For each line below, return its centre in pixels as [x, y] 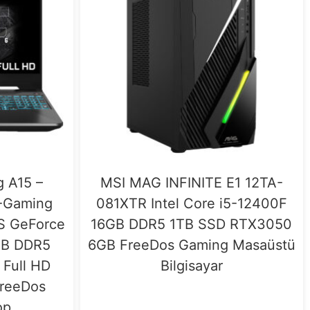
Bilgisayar [191, 265]
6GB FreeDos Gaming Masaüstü [191, 245]
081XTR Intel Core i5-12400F [191, 203]
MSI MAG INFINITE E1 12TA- [191, 182]
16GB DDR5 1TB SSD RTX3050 [192, 224]
